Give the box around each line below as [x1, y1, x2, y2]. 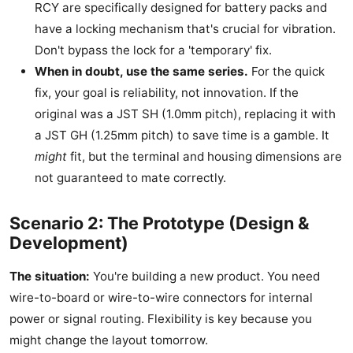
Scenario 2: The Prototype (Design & [9, 213, 310, 234]
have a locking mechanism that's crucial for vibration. [35, 21, 336, 37]
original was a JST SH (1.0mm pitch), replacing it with [35, 106, 336, 122]
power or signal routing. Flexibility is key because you [9, 311, 312, 327]
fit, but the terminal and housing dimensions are [67, 149, 342, 165]
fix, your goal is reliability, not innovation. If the [35, 85, 299, 101]
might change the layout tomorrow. [9, 333, 208, 348]
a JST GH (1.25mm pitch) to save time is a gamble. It [35, 128, 329, 143]
